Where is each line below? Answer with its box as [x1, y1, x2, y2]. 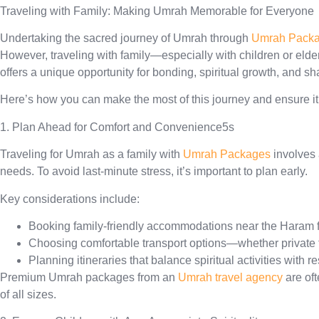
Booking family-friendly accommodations [28, 219, 233, 232]
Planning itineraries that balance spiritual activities [28, 253, 281, 266]
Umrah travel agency [178, 271, 283, 283]
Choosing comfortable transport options [28, 236, 226, 249]
